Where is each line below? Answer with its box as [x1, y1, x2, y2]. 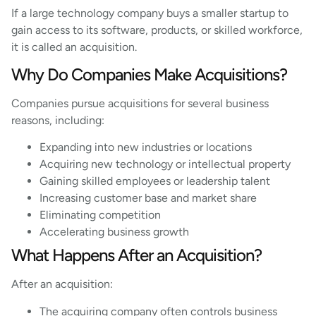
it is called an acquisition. [11, 39, 137, 54]
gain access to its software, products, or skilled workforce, [11, 23, 303, 37]
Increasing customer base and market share [39, 191, 260, 205]
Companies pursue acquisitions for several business [11, 96, 269, 110]
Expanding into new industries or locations [39, 140, 255, 154]
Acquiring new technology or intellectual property [39, 157, 293, 171]
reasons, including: [11, 113, 104, 127]
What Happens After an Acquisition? [11, 245, 262, 266]
